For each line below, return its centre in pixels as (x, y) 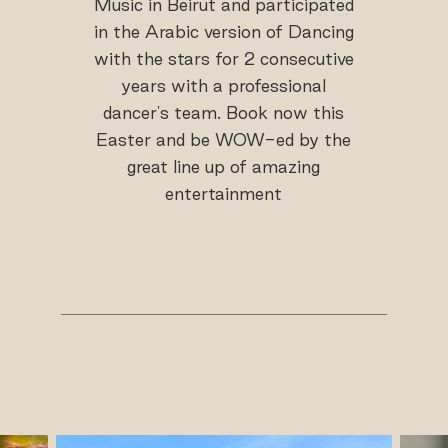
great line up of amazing (224, 167)
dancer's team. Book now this (224, 113)
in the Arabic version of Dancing (223, 32)
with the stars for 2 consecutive (223, 59)
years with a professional (224, 86)
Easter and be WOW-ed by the (224, 140)
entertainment (224, 194)
